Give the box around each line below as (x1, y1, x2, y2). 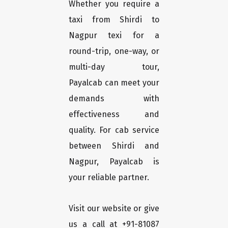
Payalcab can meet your (69, 78, 159, 88)
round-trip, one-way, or (69, 46, 159, 56)
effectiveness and (69, 109, 159, 120)
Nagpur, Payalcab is (69, 157, 159, 167)
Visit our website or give (69, 204, 159, 214)
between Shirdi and (69, 141, 159, 151)
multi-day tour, (69, 62, 159, 72)
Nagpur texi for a (69, 31, 159, 41)
